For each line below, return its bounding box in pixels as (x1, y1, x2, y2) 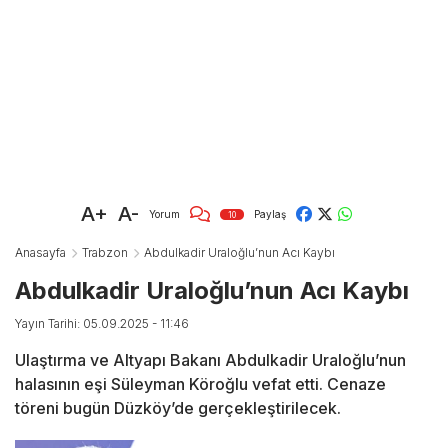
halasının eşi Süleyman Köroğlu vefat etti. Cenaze (15, 374, 386, 395)
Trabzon (82, 245, 128, 261)
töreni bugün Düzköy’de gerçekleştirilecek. (15, 398, 341, 419)
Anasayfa (15, 245, 66, 261)
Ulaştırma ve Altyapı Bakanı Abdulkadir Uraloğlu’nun (15, 350, 406, 371)
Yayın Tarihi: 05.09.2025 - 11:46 (15, 316, 189, 332)
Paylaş (254, 207, 286, 220)
